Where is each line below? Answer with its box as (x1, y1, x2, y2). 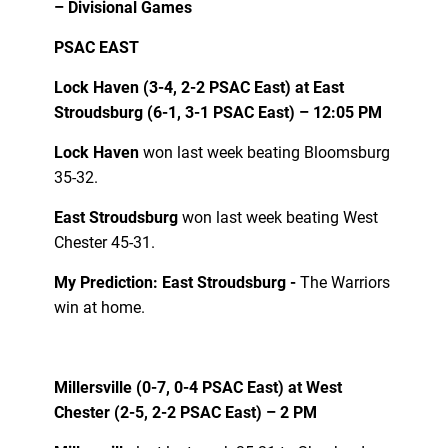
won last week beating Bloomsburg (142, 142, 390, 162)
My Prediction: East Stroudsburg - (53, 272, 296, 292)
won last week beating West (181, 207, 378, 227)
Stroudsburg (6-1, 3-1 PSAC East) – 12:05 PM (53, 102, 382, 122)
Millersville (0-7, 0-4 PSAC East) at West (53, 377, 342, 397)
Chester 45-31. (53, 232, 155, 252)
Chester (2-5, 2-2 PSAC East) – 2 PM (53, 402, 317, 422)
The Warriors (295, 272, 390, 292)
